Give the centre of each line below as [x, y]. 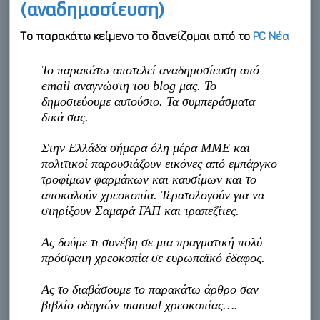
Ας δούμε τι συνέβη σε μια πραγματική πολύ [152, 242]
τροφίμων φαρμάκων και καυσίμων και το [149, 179]
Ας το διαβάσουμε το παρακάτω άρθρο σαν [150, 289]
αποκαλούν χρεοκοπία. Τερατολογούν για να [153, 195]
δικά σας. [65, 117]
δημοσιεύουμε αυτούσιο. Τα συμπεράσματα [149, 101]
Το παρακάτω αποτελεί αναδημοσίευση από [151, 70]
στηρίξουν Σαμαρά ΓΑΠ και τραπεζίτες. [141, 210]
